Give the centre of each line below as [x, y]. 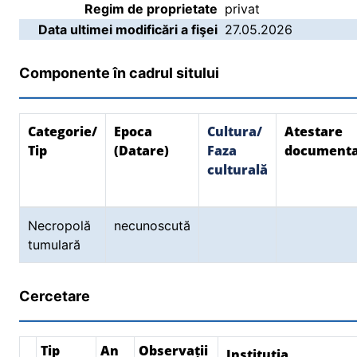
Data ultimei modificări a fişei [128, 29]
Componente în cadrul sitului [119, 73]
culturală [237, 170]
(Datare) [141, 151]
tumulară [56, 245]
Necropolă [59, 226]
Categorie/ [63, 131]
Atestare [314, 131]
